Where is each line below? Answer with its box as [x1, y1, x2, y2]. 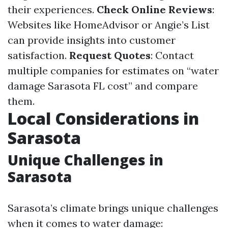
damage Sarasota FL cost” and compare [8, 79, 198, 92]
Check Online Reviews [97, 3, 212, 16]
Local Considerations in [8, 107, 199, 129]
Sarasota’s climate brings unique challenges [8, 202, 218, 214]
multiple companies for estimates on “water [8, 64, 219, 77]
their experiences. [8, 3, 97, 16]
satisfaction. [8, 49, 69, 62]
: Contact [151, 49, 194, 62]
